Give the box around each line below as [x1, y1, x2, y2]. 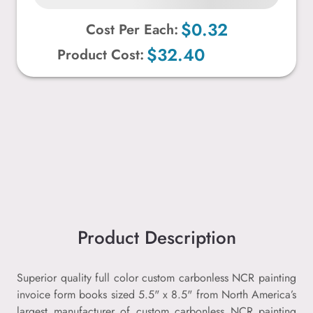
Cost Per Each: [85, 19, 178, 40]
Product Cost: [57, 44, 145, 65]
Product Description [77, 224, 236, 251]
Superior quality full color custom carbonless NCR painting [17, 269, 296, 286]
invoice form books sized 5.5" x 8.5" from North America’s [17, 286, 296, 303]
